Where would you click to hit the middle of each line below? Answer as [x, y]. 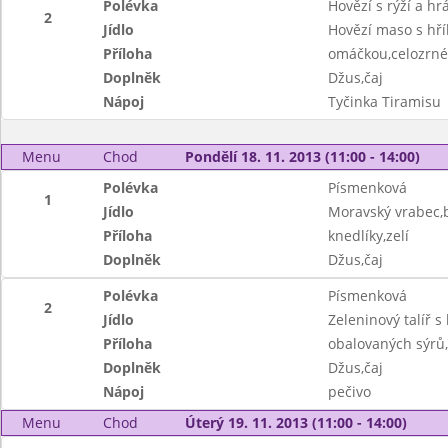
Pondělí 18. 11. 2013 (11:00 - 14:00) [302, 156]
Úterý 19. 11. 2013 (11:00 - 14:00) [295, 422]
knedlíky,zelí [368, 235]
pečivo [349, 391]
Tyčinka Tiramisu [384, 101]
